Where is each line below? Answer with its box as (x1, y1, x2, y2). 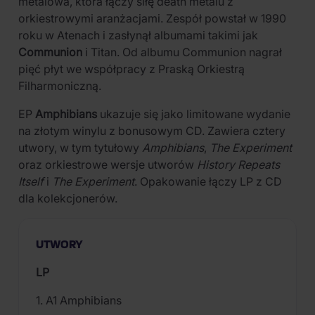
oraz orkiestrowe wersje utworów (18, 157, 197, 172)
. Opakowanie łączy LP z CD (134, 174, 282, 188)
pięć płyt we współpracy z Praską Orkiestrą (18, 62, 245, 76)
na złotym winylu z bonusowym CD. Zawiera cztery (18, 124, 285, 138)
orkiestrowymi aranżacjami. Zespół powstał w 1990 (18, 11, 286, 25)
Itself (18, 174, 44, 188)
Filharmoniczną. (18, 79, 101, 93)
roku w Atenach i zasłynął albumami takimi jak (18, 28, 258, 42)
